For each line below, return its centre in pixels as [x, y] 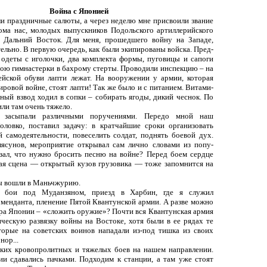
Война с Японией [79, 11]
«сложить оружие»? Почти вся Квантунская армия [128, 211]
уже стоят [196, 259]
